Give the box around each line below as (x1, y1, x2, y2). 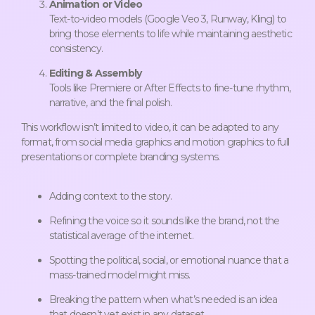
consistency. (49, 41, 103, 55)
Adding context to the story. (49, 189, 172, 202)
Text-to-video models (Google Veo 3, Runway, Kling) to (49, 12, 287, 25)
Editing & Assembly (49, 66, 142, 79)
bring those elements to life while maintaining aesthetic (49, 27, 292, 40)
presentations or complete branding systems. (20, 150, 220, 163)
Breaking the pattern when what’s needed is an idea (49, 292, 278, 306)
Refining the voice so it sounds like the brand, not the (49, 214, 280, 227)
